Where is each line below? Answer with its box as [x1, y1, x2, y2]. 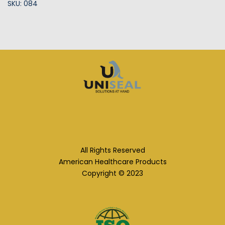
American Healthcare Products [58, 157, 167, 167]
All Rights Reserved [80, 145, 145, 156]
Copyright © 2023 [82, 168, 143, 179]
